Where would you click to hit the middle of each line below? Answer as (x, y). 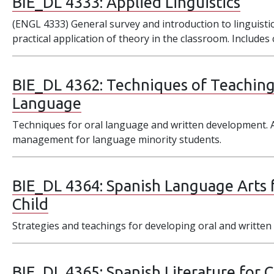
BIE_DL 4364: (60, 186)
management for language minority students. (117, 139)
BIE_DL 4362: (60, 85)
